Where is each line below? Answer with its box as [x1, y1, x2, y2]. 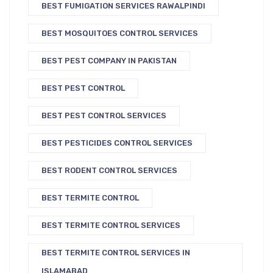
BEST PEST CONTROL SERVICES [41, 111, 166, 120]
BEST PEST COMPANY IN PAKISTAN [41, 56, 177, 65]
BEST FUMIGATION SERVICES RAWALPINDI [41, 1, 205, 10]
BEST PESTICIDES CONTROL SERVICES [41, 138, 193, 147]
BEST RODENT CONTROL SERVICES [41, 166, 177, 175]
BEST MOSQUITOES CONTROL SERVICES [41, 29, 198, 38]
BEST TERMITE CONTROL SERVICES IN [41, 248, 190, 257]
